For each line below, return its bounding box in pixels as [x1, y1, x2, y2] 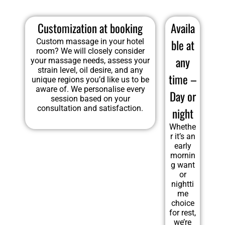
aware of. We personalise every [35, 84, 145, 94]
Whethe [169, 122, 196, 132]
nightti [171, 179, 194, 189]
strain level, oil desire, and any [37, 65, 143, 75]
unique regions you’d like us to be [31, 75, 149, 85]
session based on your [50, 94, 130, 104]
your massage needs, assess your [31, 56, 150, 66]
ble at [171, 37, 194, 54]
